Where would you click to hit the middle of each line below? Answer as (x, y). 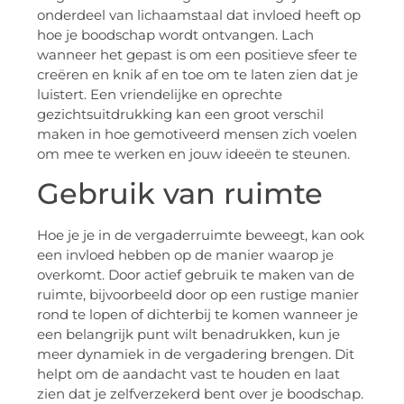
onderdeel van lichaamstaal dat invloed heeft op (199, 14)
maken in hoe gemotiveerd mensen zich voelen (197, 133)
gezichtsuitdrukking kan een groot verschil (180, 114)
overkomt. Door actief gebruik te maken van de (196, 275)
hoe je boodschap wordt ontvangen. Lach (175, 34)
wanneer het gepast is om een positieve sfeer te (197, 54)
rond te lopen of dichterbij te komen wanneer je (197, 315)
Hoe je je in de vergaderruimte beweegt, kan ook (201, 235)
